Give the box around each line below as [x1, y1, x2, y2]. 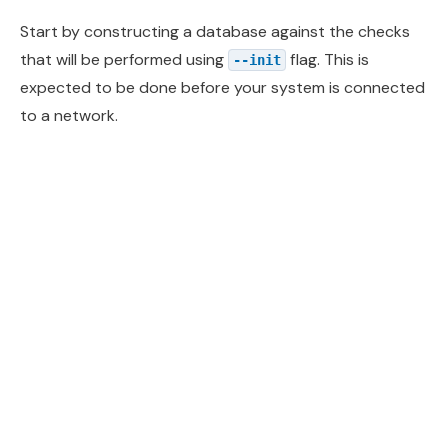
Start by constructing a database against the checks [20, 21, 410, 43]
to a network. [20, 105, 118, 127]
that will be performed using [20, 49, 228, 71]
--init [233, 52, 281, 69]
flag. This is [286, 49, 369, 71]
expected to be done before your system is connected [20, 77, 425, 99]
